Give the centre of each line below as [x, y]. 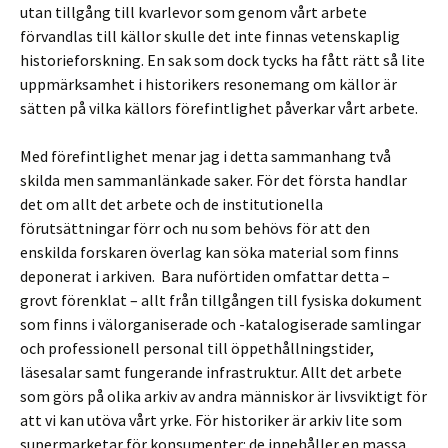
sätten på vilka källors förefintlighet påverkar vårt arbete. [219, 108]
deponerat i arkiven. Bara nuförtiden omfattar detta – [205, 276]
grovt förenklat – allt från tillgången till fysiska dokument [221, 300]
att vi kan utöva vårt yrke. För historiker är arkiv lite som [211, 420]
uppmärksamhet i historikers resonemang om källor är [208, 84]
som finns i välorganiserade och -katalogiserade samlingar [220, 324]
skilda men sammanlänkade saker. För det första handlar [213, 180]
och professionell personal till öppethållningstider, [197, 348]
